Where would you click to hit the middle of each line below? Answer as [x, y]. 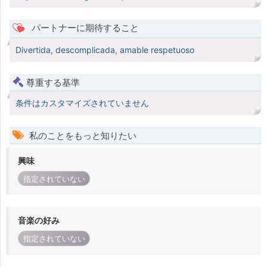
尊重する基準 [53, 83]
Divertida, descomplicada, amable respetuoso [105, 50]
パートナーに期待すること [84, 28]
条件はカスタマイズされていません [82, 103]
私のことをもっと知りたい [82, 136]
